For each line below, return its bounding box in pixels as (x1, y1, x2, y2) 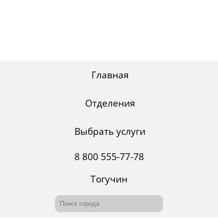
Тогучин (91, 173, 127, 186)
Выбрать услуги (74, 125, 145, 138)
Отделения (85, 97, 135, 110)
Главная (91, 69, 129, 82)
